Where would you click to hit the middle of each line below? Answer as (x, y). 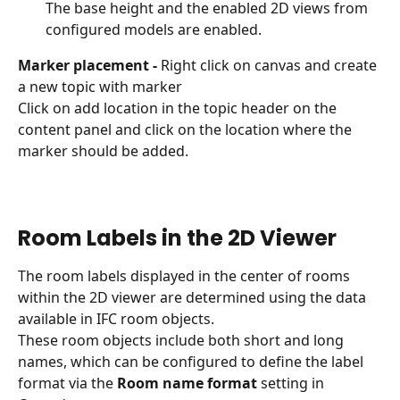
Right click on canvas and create (271, 65)
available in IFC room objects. (118, 319)
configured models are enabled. (154, 29)
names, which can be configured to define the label (192, 362)
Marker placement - (89, 65)
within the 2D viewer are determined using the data (194, 298)
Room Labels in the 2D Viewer (177, 238)
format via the (67, 383)
